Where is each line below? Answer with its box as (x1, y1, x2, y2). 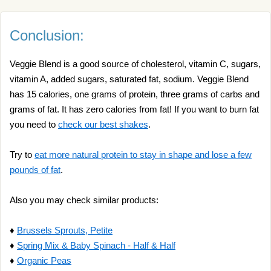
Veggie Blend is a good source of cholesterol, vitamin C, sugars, (10, 59, 261, 69)
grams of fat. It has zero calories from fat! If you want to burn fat (10, 104, 259, 114)
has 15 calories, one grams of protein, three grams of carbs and (10, 89, 260, 99)
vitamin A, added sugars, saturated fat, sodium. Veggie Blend (10, 74, 249, 84)
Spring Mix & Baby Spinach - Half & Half (17, 240, 175, 250)
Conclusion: (10, 27, 84, 44)
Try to (10, 149, 34, 160)
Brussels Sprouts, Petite (17, 225, 113, 235)
